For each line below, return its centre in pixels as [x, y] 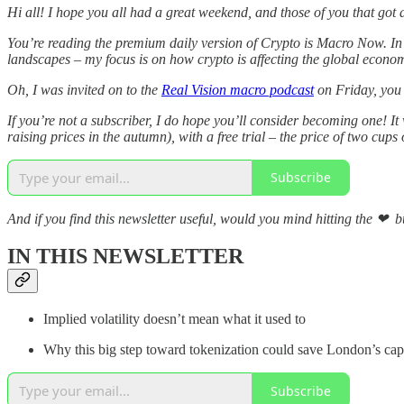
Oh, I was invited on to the [84, 89]
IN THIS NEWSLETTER [125, 257]
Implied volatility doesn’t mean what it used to [174, 319]
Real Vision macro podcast [238, 89]
